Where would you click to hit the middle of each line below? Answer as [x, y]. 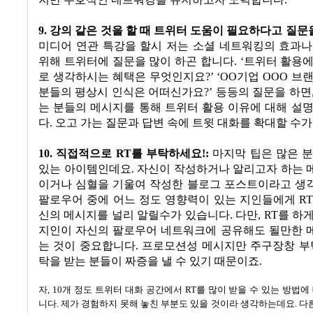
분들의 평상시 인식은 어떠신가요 [122, 93]
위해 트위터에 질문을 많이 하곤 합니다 [136, 62]
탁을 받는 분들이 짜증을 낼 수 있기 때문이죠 [149, 262]
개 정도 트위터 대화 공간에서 [122, 290]
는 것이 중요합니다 [87, 246]
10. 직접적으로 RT [85, 154]
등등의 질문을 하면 [264, 93]
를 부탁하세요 [167, 154]
